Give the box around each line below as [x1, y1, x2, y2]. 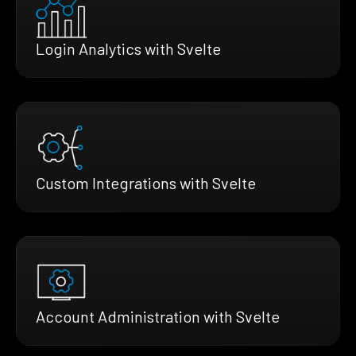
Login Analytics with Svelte [36, 38, 221, 58]
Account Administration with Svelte [36, 306, 280, 326]
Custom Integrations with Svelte [36, 172, 256, 192]
